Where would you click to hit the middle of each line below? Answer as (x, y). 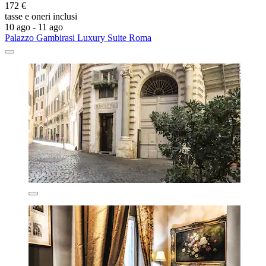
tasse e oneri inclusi (41, 16)
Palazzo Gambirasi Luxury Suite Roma (78, 37)
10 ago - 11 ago (34, 27)
